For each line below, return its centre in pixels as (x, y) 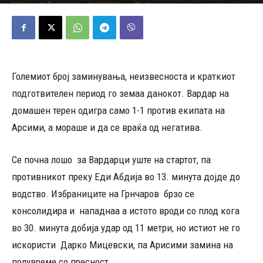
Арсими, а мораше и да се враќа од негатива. (107, 127)
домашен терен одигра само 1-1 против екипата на (118, 110)
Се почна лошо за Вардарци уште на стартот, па (111, 160)
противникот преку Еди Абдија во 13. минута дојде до (126, 177)
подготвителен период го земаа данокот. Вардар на (120, 93)
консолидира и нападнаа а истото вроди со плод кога (126, 211)
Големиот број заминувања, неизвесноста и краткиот (124, 76)
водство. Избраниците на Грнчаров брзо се (103, 194)
